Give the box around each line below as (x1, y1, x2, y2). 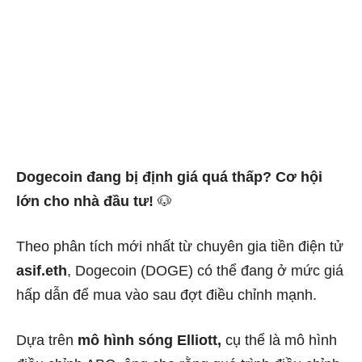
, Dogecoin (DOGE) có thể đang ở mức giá (67, 262, 343, 279)
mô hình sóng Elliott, (74, 331, 221, 348)
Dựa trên (16, 331, 74, 348)
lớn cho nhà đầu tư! (16, 192, 154, 209)
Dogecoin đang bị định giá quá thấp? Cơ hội (16, 168, 322, 185)
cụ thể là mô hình (221, 331, 337, 348)
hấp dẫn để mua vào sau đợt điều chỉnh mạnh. (16, 286, 317, 303)
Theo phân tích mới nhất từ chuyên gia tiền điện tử (16, 238, 343, 255)
